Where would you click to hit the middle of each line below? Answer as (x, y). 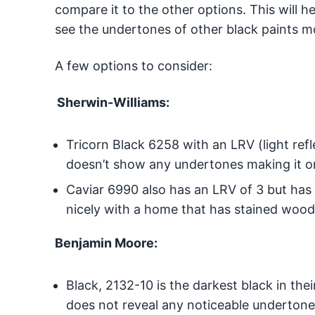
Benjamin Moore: (106, 243)
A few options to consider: (133, 66)
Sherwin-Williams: (113, 103)
